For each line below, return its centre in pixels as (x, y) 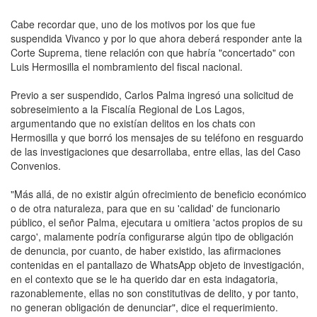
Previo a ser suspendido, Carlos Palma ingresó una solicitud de (152, 94)
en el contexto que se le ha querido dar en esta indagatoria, (144, 278)
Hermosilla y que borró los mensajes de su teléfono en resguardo (157, 137)
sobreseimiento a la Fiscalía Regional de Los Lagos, (128, 109)
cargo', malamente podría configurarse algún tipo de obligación (152, 236)
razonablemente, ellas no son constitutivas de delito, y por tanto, (155, 293)
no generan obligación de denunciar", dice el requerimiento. (144, 307)
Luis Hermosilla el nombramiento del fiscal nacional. (128, 66)
